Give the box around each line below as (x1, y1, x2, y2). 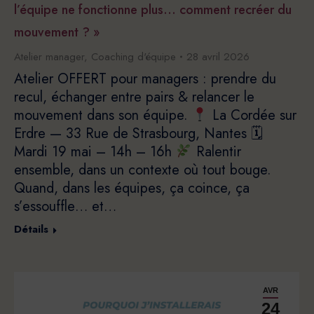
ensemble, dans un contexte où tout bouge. (14, 160, 271, 181)
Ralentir (191, 142, 241, 163)
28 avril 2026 (186, 49, 250, 65)
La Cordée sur (207, 105, 296, 126)
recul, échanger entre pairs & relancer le (14, 87, 254, 108)
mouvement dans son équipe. (14, 105, 192, 126)
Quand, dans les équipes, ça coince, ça (14, 178, 250, 199)
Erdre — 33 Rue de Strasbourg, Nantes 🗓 (14, 123, 263, 144)
